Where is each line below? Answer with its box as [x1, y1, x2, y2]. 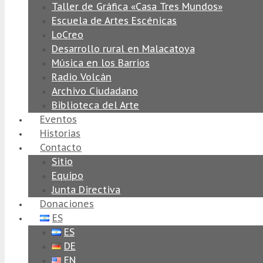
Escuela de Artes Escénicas [52, 15, 177, 26]
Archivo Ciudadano [52, 85, 138, 97]
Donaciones [40, 198, 94, 210]
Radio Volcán [52, 71, 112, 83]
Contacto [40, 141, 82, 153]
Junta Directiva [52, 184, 120, 195]
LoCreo [52, 29, 83, 41]
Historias [40, 127, 80, 139]
